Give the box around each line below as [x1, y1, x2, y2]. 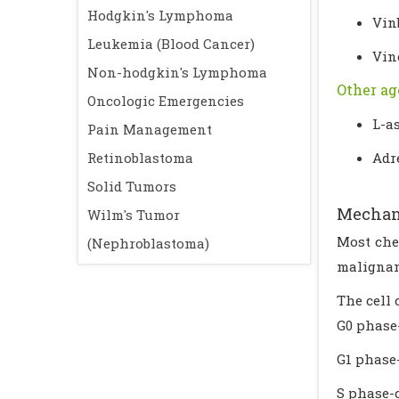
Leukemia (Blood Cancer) [87, 35, 255, 53]
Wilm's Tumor [87, 206, 180, 224]
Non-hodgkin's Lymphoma [87, 63, 267, 81]
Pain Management [87, 120, 212, 138]
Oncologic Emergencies [87, 92, 244, 110]
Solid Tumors [87, 177, 176, 195]
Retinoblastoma [87, 149, 193, 167]
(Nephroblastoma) [87, 234, 209, 252]
